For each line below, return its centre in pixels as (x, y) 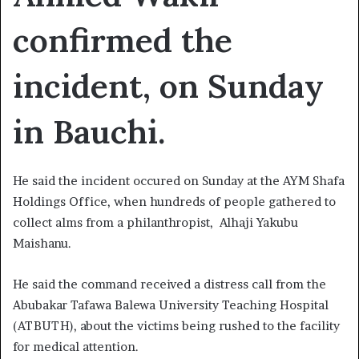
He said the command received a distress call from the (169, 284)
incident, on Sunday (168, 85)
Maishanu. (42, 244)
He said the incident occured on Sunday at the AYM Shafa (179, 181)
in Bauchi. (89, 131)
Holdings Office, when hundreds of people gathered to (174, 202)
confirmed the (123, 40)
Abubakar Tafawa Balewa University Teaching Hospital (171, 305)
